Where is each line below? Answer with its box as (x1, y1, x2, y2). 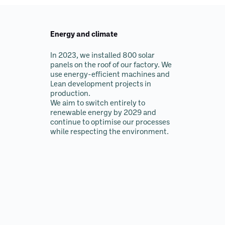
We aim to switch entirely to (50, 99, 145, 107)
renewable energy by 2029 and (50, 109, 156, 117)
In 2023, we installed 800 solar (50, 52, 155, 60)
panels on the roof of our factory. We (50, 61, 172, 69)
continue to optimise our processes (50, 119, 170, 127)
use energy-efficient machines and (50, 71, 170, 79)
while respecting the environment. (50, 128, 169, 136)
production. (50, 90, 90, 98)
